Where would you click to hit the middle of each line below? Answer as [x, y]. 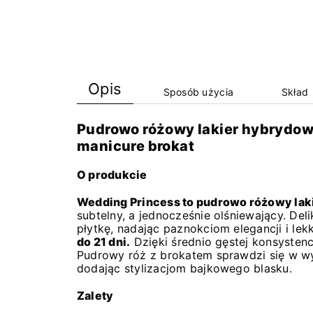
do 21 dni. [104, 242]
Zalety [95, 296]
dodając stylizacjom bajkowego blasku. [184, 269]
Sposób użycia [198, 92]
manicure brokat [136, 146]
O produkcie [112, 175]
